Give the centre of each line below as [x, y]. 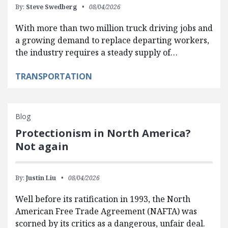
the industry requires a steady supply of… [96, 52]
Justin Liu [41, 178]
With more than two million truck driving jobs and [114, 28]
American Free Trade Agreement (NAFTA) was [106, 211]
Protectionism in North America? [103, 133]
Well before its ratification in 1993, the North [103, 199]
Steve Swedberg [51, 7]
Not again [42, 146]
